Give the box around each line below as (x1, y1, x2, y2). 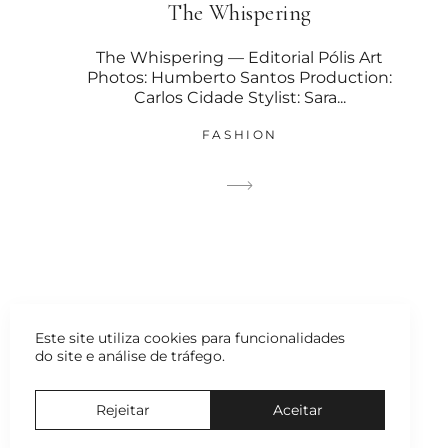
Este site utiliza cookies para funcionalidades (35, 329, 345, 347)
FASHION (201, 127, 279, 143)
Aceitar (272, 401, 323, 419)
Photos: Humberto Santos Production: (87, 68, 393, 88)
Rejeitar (95, 401, 150, 419)
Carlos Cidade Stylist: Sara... (133, 88, 346, 108)
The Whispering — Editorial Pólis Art (96, 48, 384, 68)
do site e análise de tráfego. (35, 347, 225, 365)
